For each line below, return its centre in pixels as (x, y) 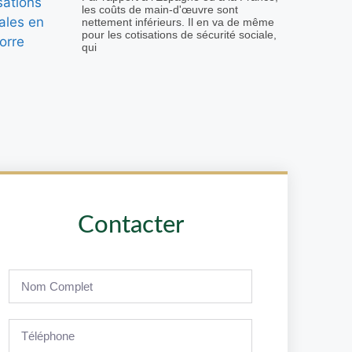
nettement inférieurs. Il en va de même (178, 22)
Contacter (130, 225)
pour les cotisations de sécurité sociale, (179, 35)
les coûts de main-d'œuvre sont (160, 10)
